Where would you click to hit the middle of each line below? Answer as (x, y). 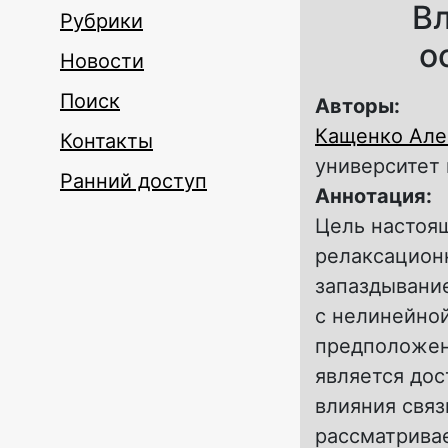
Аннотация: (376, 196)
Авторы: (360, 106)
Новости (102, 61)
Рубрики (101, 21)
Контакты (106, 141)
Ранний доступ (133, 181)
